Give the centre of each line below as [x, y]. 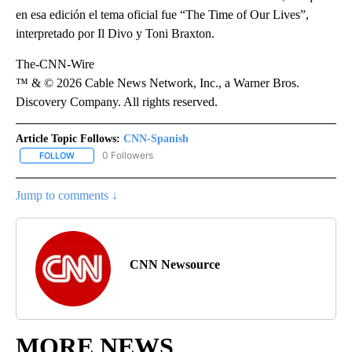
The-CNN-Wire [55, 64]
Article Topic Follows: [68, 138]
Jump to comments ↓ [67, 196]
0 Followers [128, 155]
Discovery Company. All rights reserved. [117, 101]
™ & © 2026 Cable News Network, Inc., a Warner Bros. [158, 82]
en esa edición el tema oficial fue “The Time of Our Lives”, [162, 14]
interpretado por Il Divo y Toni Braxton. [115, 33]
